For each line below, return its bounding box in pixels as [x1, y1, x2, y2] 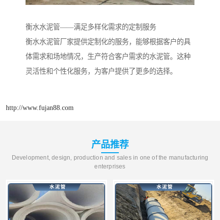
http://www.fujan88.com [6, 104, 74, 112]
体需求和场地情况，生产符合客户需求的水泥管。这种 [26, 52, 191, 60]
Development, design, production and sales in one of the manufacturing [11, 154, 209, 162]
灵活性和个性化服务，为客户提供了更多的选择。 [26, 67, 177, 75]
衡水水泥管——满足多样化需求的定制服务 [26, 23, 156, 31]
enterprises [94, 163, 126, 170]
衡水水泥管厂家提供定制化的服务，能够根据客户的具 [26, 37, 191, 46]
